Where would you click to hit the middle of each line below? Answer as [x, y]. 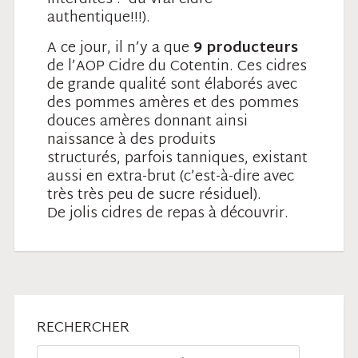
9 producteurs [246, 48]
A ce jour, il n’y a [106, 48]
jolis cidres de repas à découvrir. [179, 213]
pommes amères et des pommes [187, 103]
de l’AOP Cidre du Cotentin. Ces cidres [177, 66]
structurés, [86, 158]
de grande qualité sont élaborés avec [173, 85]
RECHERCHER [83, 328]
